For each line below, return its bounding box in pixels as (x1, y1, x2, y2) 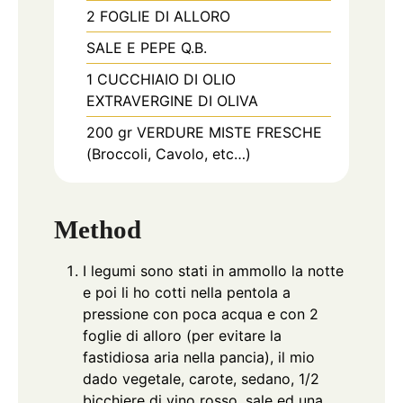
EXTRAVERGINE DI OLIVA (86, 91, 258, 110)
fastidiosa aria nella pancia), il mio (83, 348, 315, 367)
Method (54, 215, 141, 245)
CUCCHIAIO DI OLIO (97, 69, 236, 88)
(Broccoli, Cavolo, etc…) (86, 144, 251, 163)
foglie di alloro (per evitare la (83, 327, 282, 345)
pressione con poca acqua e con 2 (83, 305, 318, 324)
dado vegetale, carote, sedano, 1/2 (83, 370, 319, 389)
